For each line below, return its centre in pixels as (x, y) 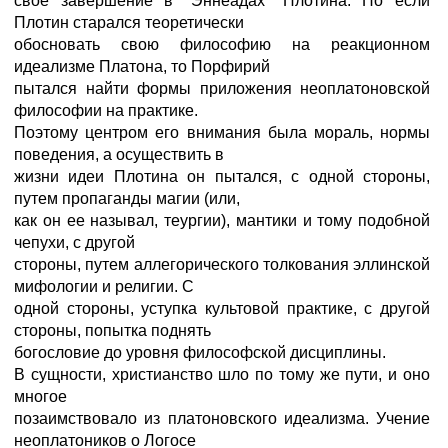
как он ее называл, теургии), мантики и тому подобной (222, 220)
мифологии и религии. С (104, 286)
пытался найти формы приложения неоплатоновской (222, 88)
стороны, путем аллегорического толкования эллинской (222, 264)
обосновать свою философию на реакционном (222, 44)
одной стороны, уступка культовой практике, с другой (222, 308)
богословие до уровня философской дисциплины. (200, 352)
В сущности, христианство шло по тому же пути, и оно (222, 374)
